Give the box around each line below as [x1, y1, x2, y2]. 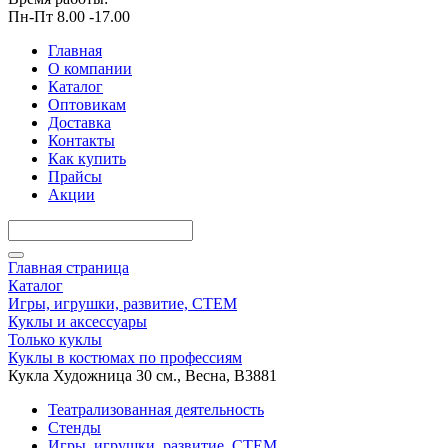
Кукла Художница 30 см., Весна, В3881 [8, 367, 277, 384]
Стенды [48, 419, 101, 436]
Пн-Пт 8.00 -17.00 [8, 8, 130, 25]
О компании [48, 60, 132, 77]
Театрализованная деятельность [48, 401, 264, 418]
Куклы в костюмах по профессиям [8, 349, 242, 366]
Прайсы [48, 168, 102, 185]
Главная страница [8, 259, 129, 276]
